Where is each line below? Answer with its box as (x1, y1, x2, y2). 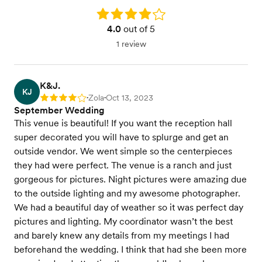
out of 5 (121, 23, 155, 35)
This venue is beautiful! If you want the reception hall (14, 118, 232, 129)
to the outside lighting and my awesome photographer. (14, 188, 240, 199)
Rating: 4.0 (96, 8, 136, 18)
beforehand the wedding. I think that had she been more (14, 244, 247, 256)
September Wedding (14, 105, 105, 116)
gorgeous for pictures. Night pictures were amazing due (14, 174, 247, 185)
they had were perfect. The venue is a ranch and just (14, 160, 232, 171)
